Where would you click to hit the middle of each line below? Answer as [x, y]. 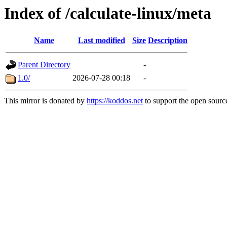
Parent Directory [44, 65]
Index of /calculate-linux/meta [108, 13]
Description [168, 41]
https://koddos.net [115, 101]
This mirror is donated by [45, 101]
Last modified [101, 41]
